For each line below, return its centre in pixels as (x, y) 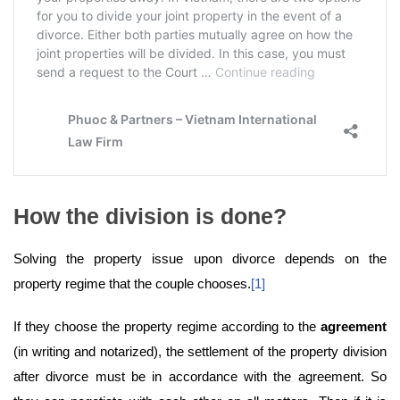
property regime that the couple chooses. (132, 284)
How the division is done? (150, 217)
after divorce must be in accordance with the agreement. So (200, 377)
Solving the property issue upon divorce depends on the (200, 259)
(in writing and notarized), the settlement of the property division (200, 352)
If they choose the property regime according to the (167, 327)
